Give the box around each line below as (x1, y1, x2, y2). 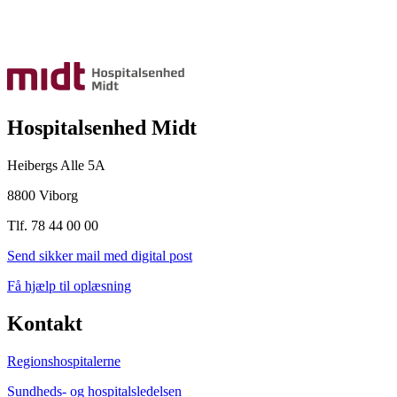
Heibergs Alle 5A (7, 157, 105, 173)
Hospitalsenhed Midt (7, 115, 197, 139)
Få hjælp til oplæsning (7, 277, 131, 293)
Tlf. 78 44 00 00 (7, 217, 98, 233)
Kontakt (7, 311, 82, 335)
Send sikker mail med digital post (7, 247, 192, 263)
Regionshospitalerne (7, 353, 121, 369)
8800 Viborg (7, 187, 78, 203)
